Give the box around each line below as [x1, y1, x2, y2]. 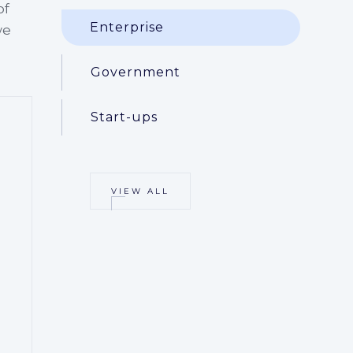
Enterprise [90, 20, 165, 35]
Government [91, 65, 181, 80]
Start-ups [91, 110, 158, 124]
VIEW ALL [111, 186, 170, 196]
